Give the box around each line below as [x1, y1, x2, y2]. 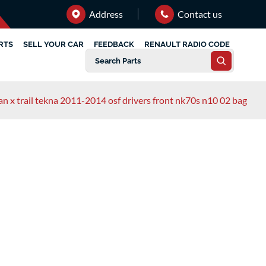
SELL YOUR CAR [23, 40, 84, 49]
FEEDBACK [94, 40, 135, 49]
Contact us [176, 8, 222, 20]
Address [87, 8, 123, 20]
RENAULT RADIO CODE [144, 40, 230, 49]
